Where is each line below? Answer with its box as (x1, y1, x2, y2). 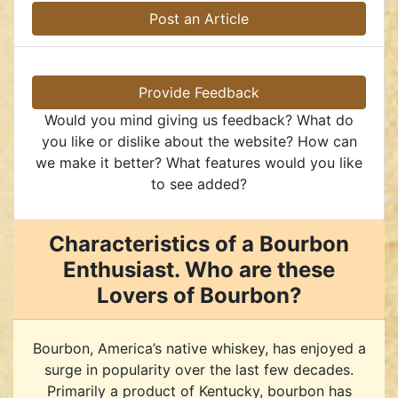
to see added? (151, 174, 247, 193)
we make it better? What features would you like (36, 153, 362, 171)
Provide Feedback (139, 83, 259, 101)
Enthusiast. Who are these (63, 256, 335, 283)
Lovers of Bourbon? (96, 282, 302, 308)
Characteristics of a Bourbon (49, 230, 349, 257)
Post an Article (149, 9, 249, 28)
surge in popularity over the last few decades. (44, 360, 354, 378)
